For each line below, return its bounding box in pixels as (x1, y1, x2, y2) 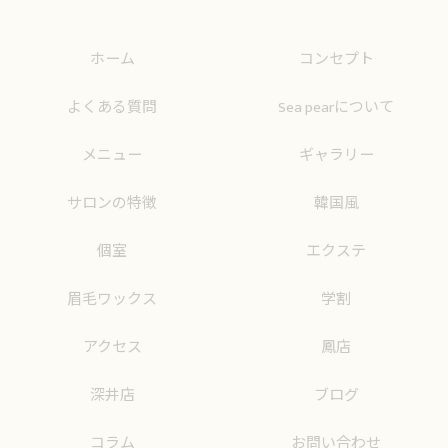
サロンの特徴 (67, 191, 157, 216)
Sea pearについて (278, 95, 394, 120)
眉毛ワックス (67, 287, 157, 312)
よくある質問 (67, 95, 157, 120)
